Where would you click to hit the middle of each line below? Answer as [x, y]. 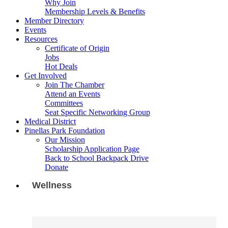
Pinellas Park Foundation [65, 131]
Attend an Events [73, 94]
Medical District [50, 121]
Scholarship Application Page [92, 149]
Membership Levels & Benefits [95, 11]
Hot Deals [61, 66]
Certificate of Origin [77, 48]
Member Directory [54, 21]
